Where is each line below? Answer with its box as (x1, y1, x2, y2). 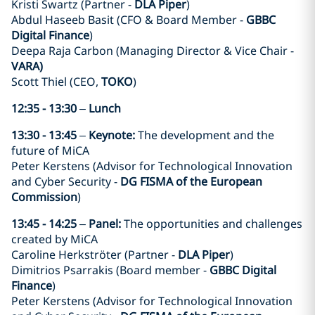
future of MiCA (11, 142, 89, 158)
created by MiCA (11, 231, 98, 247)
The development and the (138, 127, 274, 143)
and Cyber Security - (11, 173, 120, 189)
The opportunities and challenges (124, 215, 302, 231)
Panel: (89, 215, 124, 231)
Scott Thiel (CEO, (11, 73, 101, 89)
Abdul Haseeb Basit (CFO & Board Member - (11, 11, 246, 27)
